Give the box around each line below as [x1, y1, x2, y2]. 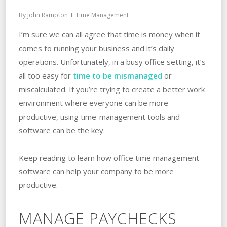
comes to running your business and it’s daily [18, 43, 174, 53]
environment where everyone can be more [18, 97, 168, 108]
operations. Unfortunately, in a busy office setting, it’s [18, 56, 206, 67]
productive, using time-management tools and [18, 111, 180, 122]
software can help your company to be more [18, 166, 174, 176]
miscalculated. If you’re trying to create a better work [18, 84, 205, 94]
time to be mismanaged [70, 70, 162, 81]
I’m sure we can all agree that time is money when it [18, 29, 200, 40]
